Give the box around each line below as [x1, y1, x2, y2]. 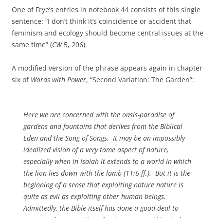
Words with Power [31, 74, 86, 84]
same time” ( [12, 39, 52, 49]
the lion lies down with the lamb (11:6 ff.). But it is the [23, 168, 190, 178]
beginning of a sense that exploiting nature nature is [23, 180, 183, 189]
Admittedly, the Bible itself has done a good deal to [23, 203, 179, 213]
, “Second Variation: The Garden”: [86, 74, 194, 84]
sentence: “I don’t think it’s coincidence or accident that [12, 16, 191, 26]
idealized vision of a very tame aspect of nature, [23, 145, 168, 154]
